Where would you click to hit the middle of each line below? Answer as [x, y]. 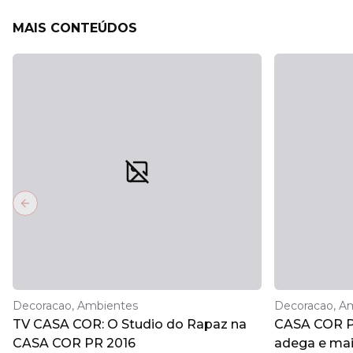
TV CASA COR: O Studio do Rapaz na [130, 324]
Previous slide [66, 210]
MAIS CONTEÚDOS [75, 28]
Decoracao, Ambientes [75, 306]
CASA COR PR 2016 [74, 343]
